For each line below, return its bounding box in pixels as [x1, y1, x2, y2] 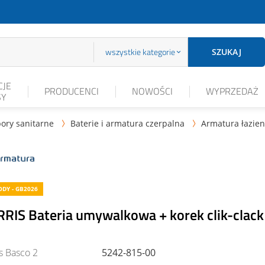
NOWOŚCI [132, 84, 173, 98]
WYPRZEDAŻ [206, 84, 258, 98]
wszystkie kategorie [105, 46, 175, 58]
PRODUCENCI [44, 84, 99, 98]
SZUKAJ [212, 46, 241, 57]
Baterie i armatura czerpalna [70, 118, 185, 130]
